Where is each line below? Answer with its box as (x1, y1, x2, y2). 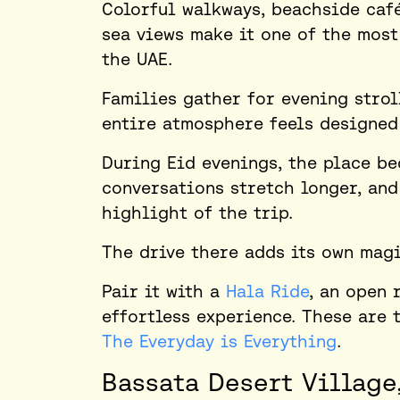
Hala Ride (226, 281, 309, 302)
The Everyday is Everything (102, 331, 337, 352)
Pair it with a (102, 281, 226, 302)
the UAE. (102, 49, 179, 70)
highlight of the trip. (102, 203, 293, 223)
